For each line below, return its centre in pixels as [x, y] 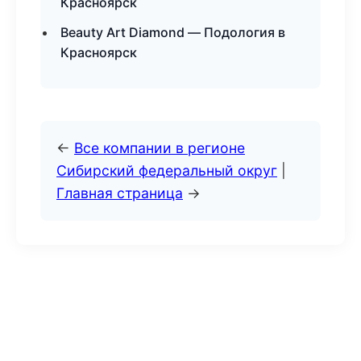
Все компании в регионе [160, 148]
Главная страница [120, 193]
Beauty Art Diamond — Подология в [173, 32]
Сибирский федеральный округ [167, 170]
